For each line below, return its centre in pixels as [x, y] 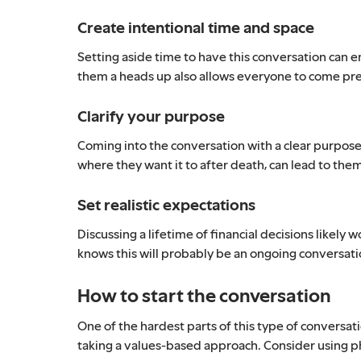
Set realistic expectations [166, 204]
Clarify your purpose [151, 116]
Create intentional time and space [196, 27]
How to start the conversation [204, 295]
